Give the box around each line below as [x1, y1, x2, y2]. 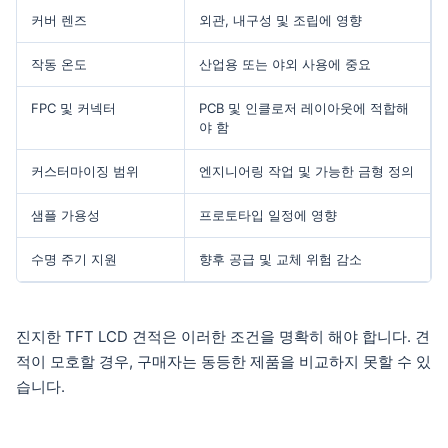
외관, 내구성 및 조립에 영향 [199, 11, 362, 28]
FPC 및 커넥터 [31, 99, 116, 116]
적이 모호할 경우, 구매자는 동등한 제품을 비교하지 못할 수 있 [16, 351, 431, 371]
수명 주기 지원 [31, 250, 117, 267]
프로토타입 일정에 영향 [199, 206, 337, 223]
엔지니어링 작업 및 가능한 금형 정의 [199, 162, 414, 179]
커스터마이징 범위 [31, 162, 139, 179]
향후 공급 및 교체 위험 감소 [199, 250, 362, 267]
